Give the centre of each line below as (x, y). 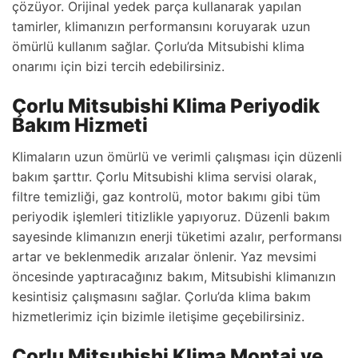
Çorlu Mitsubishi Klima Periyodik (166, 106)
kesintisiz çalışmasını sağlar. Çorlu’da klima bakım (161, 296)
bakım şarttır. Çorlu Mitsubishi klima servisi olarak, (164, 177)
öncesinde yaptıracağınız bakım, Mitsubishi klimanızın (174, 276)
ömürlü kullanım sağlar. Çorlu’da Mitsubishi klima (158, 46)
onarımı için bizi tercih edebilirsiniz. (118, 66)
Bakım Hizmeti (80, 125)
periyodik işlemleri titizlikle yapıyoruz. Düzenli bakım (171, 217)
